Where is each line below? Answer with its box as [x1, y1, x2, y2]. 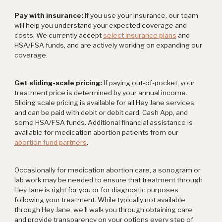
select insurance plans [103, 31, 176, 40]
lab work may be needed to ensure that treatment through [14, 176, 203, 184]
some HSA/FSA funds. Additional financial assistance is [14, 118, 193, 127]
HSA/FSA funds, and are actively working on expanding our [14, 41, 202, 50]
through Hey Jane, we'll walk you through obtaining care [14, 206, 192, 214]
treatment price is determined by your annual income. [14, 89, 187, 97]
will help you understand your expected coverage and [14, 21, 187, 30]
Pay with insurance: [14, 11, 83, 20]
